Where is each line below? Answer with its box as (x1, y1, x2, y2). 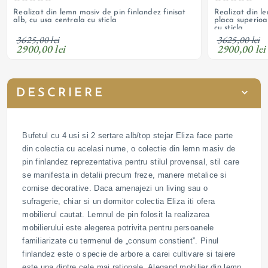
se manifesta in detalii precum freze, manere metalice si (22, 170, 227, 179)
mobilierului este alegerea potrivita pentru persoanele (22, 223, 214, 232)
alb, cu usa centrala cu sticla (13, 16, 117, 24)
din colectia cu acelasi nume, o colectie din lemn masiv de (22, 144, 236, 153)
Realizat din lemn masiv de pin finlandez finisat (13, 8, 186, 16)
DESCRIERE (16, 87, 105, 99)
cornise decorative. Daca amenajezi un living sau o (22, 183, 208, 193)
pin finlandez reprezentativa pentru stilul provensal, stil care (22, 157, 240, 166)
